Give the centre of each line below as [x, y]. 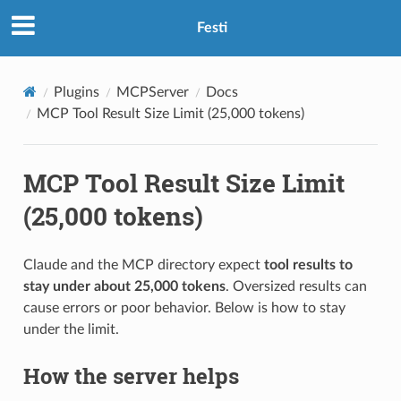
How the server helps [131, 375]
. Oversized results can [296, 286]
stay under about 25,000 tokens [124, 286]
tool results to [308, 264]
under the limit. [71, 329]
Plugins [76, 92]
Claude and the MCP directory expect [143, 264]
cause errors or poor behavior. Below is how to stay [184, 307]
